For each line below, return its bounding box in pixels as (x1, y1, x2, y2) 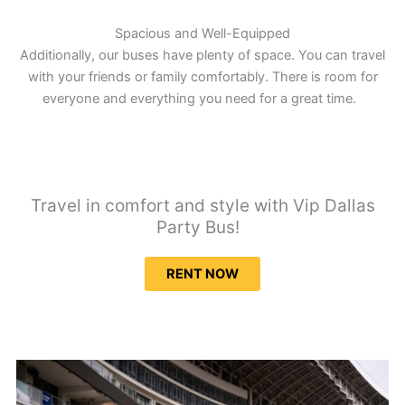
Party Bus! (156, 217, 249, 239)
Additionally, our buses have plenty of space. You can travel (20, 46, 385, 63)
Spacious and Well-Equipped (115, 24, 290, 42)
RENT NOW (166, 266, 239, 283)
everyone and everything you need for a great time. (42, 89, 363, 107)
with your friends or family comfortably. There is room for (27, 68, 378, 85)
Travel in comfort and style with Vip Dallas (30, 195, 375, 217)
